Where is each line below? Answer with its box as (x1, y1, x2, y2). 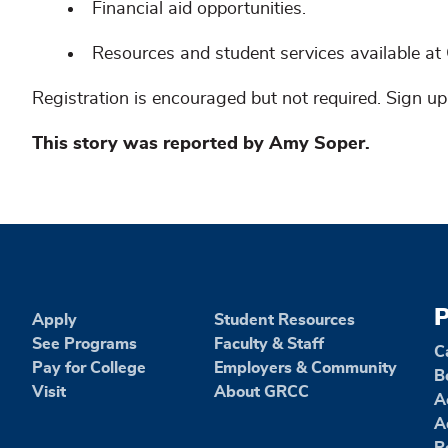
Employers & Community (214, 359, 398, 376)
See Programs (32, 335, 137, 352)
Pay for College (32, 359, 146, 376)
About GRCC (214, 383, 310, 400)
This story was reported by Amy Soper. (32, 134, 370, 153)
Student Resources (214, 311, 356, 328)
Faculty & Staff (214, 335, 325, 352)
